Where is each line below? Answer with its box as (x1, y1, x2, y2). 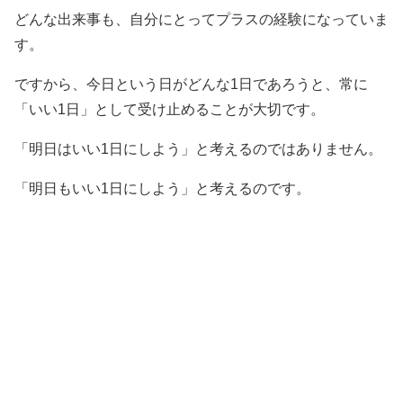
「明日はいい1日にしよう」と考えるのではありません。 (14, 140, 382, 157)
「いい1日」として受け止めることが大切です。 (14, 101, 325, 117)
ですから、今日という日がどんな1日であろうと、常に (14, 76, 368, 92)
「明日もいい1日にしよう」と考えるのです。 (14, 180, 310, 196)
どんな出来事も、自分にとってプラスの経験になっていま (14, 11, 389, 27)
